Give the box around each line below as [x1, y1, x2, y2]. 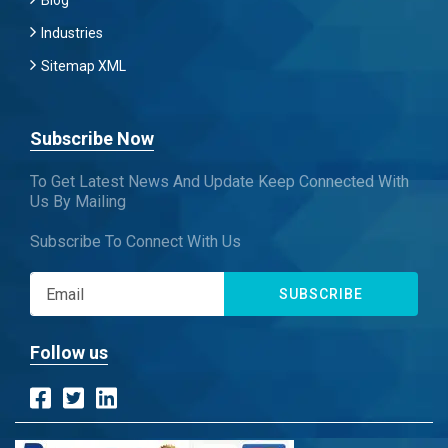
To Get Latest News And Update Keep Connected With [30, 172, 409, 191]
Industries [41, 25, 103, 41]
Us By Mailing [30, 192, 126, 211]
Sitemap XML [41, 58, 126, 74]
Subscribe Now [30, 128, 154, 149]
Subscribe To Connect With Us [30, 232, 241, 251]
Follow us [30, 342, 108, 363]
